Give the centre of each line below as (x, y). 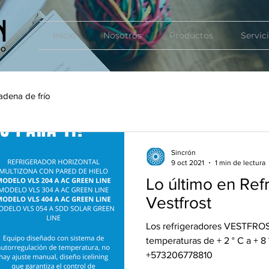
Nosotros (122, 35)
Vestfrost (179, 203)
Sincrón (183, 153)
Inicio (64, 35)
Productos (191, 35)
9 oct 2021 (188, 162)
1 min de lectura (240, 162)
